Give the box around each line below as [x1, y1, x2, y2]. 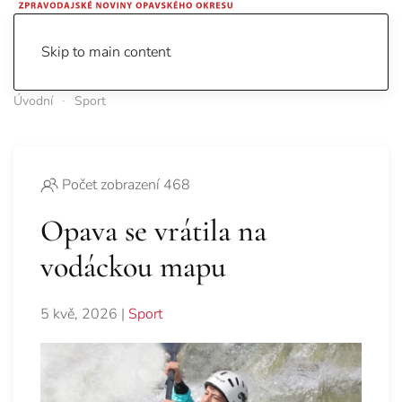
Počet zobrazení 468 [62, 175, 190, 196]
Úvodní [13, 92, 53, 109]
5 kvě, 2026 [40, 304, 118, 325]
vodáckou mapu [40, 249, 226, 286]
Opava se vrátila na [40, 213, 267, 250]
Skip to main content [41, 42, 170, 62]
